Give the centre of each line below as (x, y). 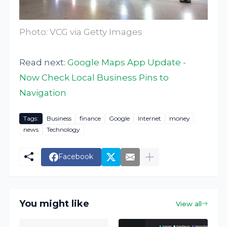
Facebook (76, 157)
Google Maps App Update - (127, 62)
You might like (54, 204)
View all (188, 203)
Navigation (43, 92)
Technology (64, 130)
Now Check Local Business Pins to (94, 77)
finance (90, 119)
